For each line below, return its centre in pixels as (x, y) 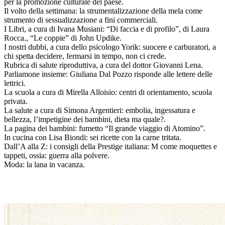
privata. (16, 101)
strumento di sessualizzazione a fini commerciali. (81, 20)
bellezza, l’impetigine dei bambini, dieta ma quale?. (85, 119)
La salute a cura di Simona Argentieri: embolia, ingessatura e (100, 110)
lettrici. (15, 83)
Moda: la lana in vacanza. (45, 164)
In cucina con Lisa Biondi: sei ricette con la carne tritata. (93, 137)
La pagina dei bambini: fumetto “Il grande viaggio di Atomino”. (105, 128)
